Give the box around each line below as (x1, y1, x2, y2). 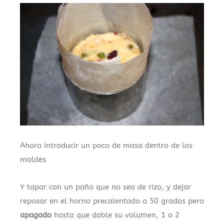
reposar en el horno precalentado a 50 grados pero (20, 196, 204, 205)
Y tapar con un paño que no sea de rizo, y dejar (20, 182, 191, 191)
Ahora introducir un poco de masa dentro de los (20, 141, 192, 150)
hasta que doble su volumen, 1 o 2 (51, 210, 179, 219)
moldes (20, 155, 46, 164)
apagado (20, 210, 51, 219)
